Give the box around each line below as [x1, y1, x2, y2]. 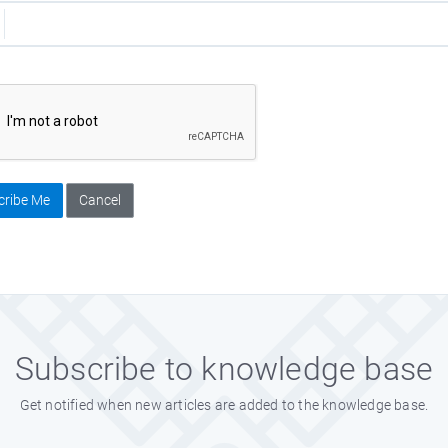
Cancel [79, 192, 122, 208]
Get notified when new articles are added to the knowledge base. [19, 397, 429, 413]
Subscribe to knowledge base [14, 350, 434, 388]
